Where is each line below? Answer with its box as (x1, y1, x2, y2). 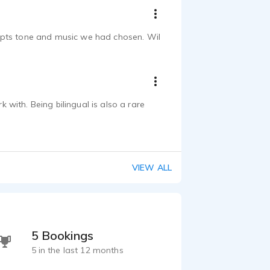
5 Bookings (31, 228, 94, 243)
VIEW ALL (131, 162, 172, 173)
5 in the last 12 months (31, 245, 124, 256)
